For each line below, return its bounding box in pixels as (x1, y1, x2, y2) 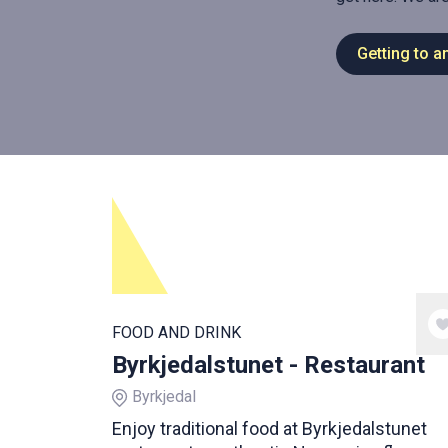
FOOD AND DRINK (112, 323, 241, 342)
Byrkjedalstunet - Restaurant (112, 351, 425, 379)
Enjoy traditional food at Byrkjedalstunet (112, 418, 427, 439)
